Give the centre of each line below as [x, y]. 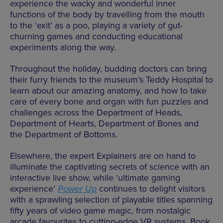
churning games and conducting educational [96, 36]
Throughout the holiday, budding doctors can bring [108, 68]
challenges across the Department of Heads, [96, 112]
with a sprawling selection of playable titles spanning [111, 199]
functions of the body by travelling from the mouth [107, 14]
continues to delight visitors [151, 188]
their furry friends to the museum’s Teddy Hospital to [111, 79]
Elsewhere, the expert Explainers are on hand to [103, 156]
